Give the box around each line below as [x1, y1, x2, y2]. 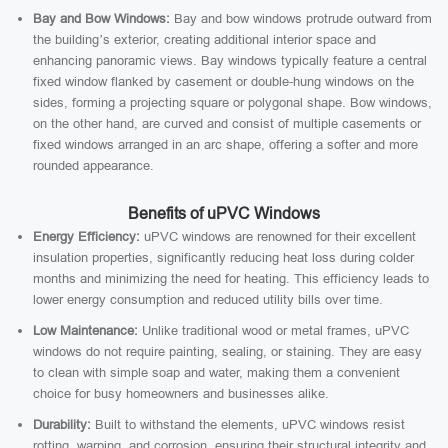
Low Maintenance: [33, 323, 138, 338]
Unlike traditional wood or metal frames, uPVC [138, 323, 409, 338]
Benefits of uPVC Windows [128, 205, 320, 222]
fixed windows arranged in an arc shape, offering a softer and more [33, 137, 418, 152]
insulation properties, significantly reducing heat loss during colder [33, 250, 414, 265]
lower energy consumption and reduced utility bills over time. [33, 292, 383, 307]
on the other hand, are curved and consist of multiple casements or [33, 116, 421, 131]
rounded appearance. [33, 158, 154, 173]
